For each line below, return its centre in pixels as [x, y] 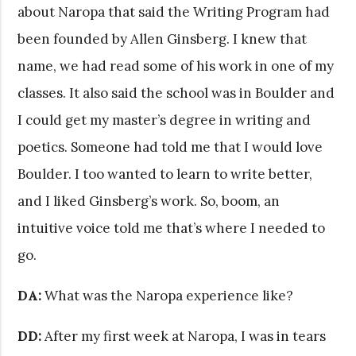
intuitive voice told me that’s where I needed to [172, 228]
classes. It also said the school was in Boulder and [176, 93]
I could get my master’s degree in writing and [164, 120]
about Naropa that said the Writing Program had [174, 12]
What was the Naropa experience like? [168, 295]
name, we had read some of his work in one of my [176, 66]
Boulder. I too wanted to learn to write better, [165, 174]
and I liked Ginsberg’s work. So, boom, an [149, 201]
